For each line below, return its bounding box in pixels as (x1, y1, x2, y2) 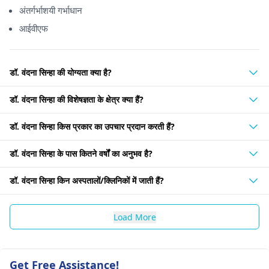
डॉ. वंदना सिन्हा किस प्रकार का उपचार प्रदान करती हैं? (10, 121, 175, 132)
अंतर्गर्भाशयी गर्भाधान (19, 4, 82, 16)
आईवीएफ (19, 22, 48, 34)
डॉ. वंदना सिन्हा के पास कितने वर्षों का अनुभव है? (10, 148, 153, 159)
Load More (113, 211, 156, 223)
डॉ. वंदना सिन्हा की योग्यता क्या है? (10, 67, 112, 78)
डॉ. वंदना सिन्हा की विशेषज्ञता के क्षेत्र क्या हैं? (10, 94, 144, 105)
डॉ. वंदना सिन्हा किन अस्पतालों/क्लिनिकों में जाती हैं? (10, 175, 164, 186)
